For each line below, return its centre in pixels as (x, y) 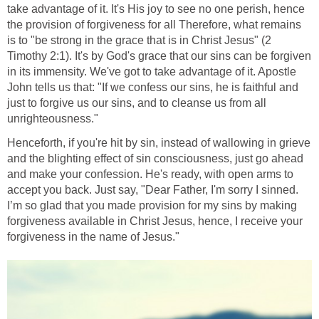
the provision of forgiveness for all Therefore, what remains (154, 24)
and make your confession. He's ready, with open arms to (150, 174)
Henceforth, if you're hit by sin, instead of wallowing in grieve (159, 142)
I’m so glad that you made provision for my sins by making (152, 205)
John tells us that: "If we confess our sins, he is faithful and (153, 87)
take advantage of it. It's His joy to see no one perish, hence (156, 9)
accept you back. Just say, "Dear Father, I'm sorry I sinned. (153, 189)
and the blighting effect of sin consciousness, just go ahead (155, 158)
